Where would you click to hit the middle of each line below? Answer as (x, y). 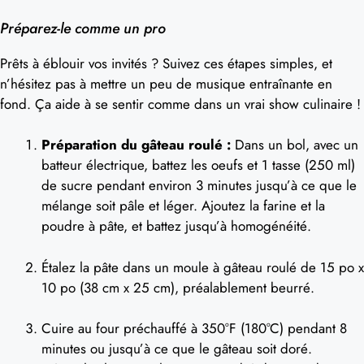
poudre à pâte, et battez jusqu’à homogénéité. (176, 226)
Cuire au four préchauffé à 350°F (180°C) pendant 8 (194, 328)
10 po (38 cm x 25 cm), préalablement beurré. (178, 287)
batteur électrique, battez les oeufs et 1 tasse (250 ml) (198, 165)
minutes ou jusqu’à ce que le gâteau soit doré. (177, 349)
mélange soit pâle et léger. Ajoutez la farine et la (183, 206)
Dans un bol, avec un (295, 145)
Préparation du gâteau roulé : (136, 145)
